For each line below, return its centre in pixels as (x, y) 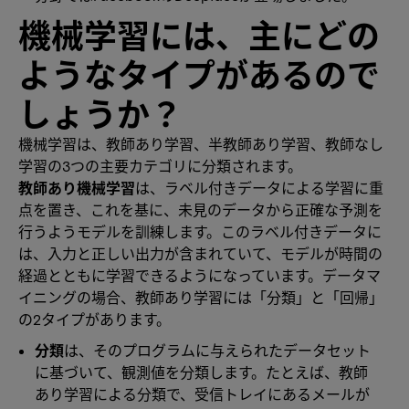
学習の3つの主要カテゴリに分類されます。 (160, 166)
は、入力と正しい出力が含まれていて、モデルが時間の (200, 253)
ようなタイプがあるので (199, 74)
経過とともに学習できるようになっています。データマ (199, 275)
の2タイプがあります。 (94, 319)
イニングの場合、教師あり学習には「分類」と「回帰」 (201, 297)
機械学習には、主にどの (199, 35)
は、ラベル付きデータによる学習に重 (259, 188)
